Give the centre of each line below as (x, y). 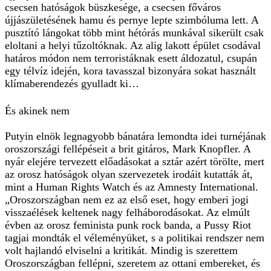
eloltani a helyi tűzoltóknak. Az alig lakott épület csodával (133, 46)
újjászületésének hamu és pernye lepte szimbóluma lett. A (132, 20)
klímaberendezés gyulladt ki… (72, 84)
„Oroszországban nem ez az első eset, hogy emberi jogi (127, 200)
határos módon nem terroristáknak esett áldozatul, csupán (131, 58)
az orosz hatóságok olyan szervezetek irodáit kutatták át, (129, 175)
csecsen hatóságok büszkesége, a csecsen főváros (113, 8)
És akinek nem (37, 111)
